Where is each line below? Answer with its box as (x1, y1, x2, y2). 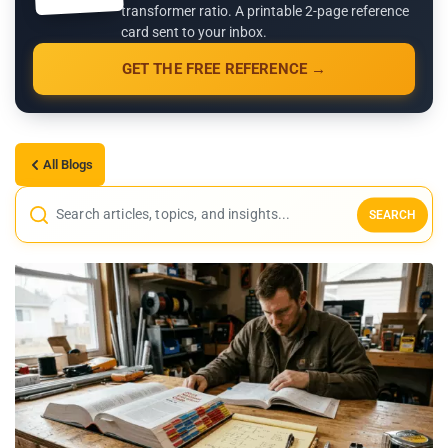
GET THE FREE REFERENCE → (121, 60, 327, 78)
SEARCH (369, 207, 416, 221)
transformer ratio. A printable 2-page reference (121, 3, 409, 19)
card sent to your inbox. (121, 24, 267, 40)
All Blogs (43, 157, 93, 172)
